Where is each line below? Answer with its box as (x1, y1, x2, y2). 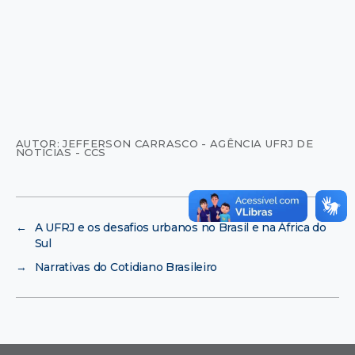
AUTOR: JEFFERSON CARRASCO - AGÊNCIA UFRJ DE (16, 136, 313, 150)
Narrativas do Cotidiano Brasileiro (34, 259, 218, 274)
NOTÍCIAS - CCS (16, 145, 106, 158)
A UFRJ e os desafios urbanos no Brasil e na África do (34, 219, 326, 235)
